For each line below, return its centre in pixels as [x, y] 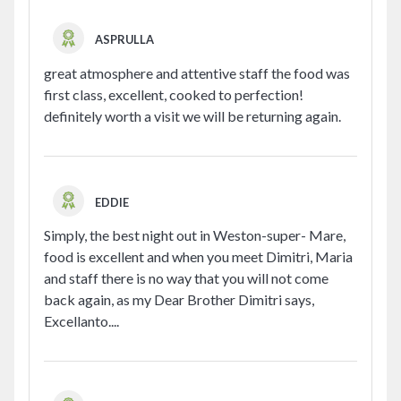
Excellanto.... [81, 321]
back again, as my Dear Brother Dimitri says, [179, 300]
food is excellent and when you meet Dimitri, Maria [198, 257]
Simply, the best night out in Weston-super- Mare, [195, 235]
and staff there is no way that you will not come [186, 278]
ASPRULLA [125, 40]
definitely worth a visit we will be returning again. [192, 115]
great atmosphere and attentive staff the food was [197, 73]
